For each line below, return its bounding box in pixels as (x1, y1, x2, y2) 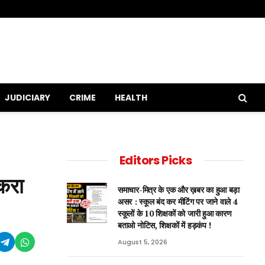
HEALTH (115, 92, 147, 104)
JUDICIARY (5, 92, 50, 104)
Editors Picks (119, 152, 192, 169)
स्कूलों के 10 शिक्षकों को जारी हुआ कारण (118, 208, 232, 219)
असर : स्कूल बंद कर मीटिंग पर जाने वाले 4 (118, 196, 238, 207)
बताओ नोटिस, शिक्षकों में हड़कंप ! (118, 219, 212, 231)
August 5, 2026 (118, 237, 167, 247)
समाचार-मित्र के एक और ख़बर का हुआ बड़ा (118, 184, 240, 195)
